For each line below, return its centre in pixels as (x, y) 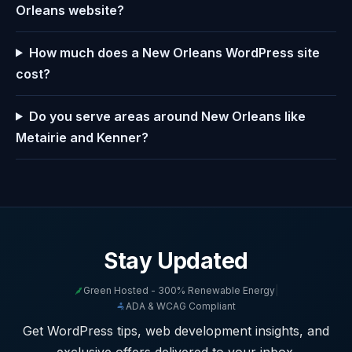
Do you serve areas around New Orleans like (167, 116)
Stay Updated (176, 260)
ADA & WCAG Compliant (181, 306)
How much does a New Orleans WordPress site (174, 52)
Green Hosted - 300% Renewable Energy (179, 290)
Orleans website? (70, 10)
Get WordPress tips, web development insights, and (176, 330)
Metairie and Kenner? (82, 137)
